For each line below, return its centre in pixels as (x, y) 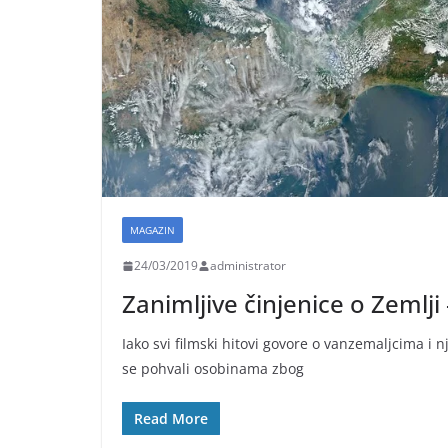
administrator (248, 266)
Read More (171, 419)
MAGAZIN (152, 230)
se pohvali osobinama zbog (213, 369)
